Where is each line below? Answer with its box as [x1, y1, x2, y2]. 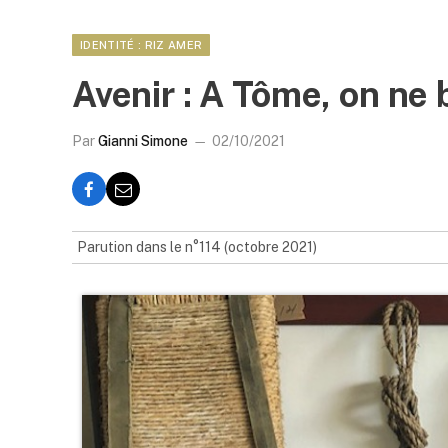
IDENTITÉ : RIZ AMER [80, 39, 203, 51]
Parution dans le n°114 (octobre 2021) [77, 239, 317, 255]
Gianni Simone [98, 133, 188, 149]
